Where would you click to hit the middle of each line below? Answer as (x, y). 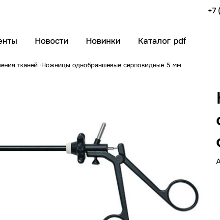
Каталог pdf (162, 41)
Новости (52, 41)
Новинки (103, 41)
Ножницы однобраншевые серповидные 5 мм (111, 65)
